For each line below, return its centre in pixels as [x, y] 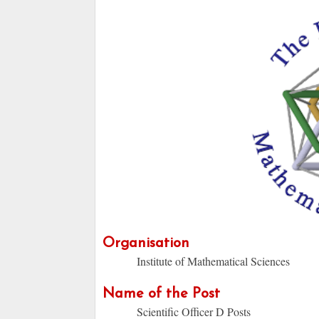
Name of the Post [161, 294]
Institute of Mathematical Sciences [213, 261]
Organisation [146, 244]
